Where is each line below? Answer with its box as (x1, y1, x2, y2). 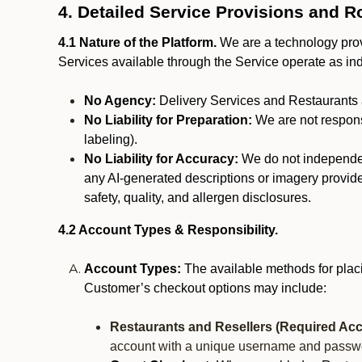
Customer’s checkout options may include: (84, 281, 326, 295)
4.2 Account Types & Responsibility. (58, 223, 281, 237)
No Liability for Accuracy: (84, 152, 238, 166)
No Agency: (84, 94, 156, 107)
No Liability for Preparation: (84, 113, 252, 127)
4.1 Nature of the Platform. (58, 36, 217, 49)
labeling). (84, 133, 137, 146)
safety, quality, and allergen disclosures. (84, 191, 311, 204)
